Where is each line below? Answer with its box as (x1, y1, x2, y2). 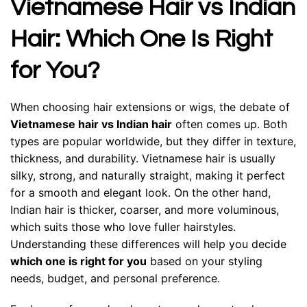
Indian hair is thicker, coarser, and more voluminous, (10, 202, 279, 217)
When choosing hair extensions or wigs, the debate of (10, 99, 290, 114)
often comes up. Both (172, 116, 287, 131)
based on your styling (147, 254, 262, 268)
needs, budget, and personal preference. (10, 271, 220, 285)
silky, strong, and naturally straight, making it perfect (10, 168, 285, 182)
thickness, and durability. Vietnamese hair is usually (10, 151, 275, 165)
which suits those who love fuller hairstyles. (10, 219, 236, 234)
